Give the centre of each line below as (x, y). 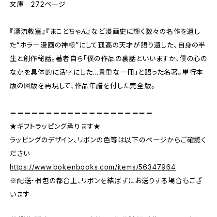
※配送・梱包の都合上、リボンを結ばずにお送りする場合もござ (106, 180)
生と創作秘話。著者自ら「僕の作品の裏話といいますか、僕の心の (108, 58)
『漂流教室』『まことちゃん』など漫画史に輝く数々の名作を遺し (105, 31)
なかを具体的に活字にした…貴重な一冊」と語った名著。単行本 (107, 72)
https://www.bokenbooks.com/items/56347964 (93, 167)
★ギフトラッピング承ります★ (55, 126)
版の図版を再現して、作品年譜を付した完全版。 (83, 85)
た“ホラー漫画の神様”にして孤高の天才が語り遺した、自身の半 (108, 45)
